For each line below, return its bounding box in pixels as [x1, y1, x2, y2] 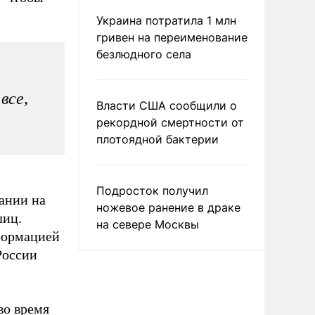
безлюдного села [96, 47, 191, 61]
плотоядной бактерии [96, 132, 219, 146]
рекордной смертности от [96, 115, 244, 129]
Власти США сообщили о [96, 98, 237, 112]
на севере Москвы [96, 217, 199, 231]
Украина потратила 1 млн [96, 13, 236, 27]
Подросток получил [96, 184, 208, 198]
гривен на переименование [96, 30, 247, 44]
